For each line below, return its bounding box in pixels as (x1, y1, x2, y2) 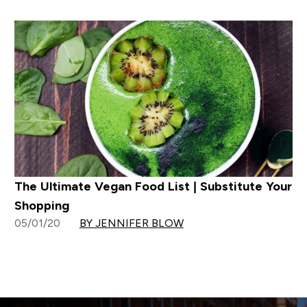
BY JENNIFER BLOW (79, 217, 184, 230)
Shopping (14, 199, 69, 213)
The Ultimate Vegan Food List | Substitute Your (14, 180, 292, 194)
